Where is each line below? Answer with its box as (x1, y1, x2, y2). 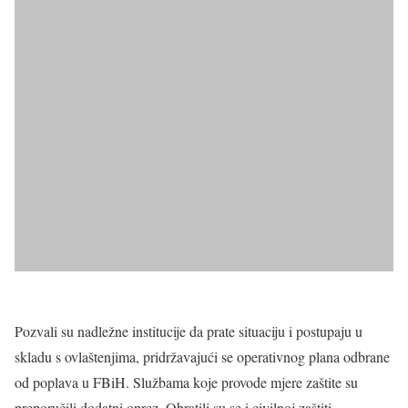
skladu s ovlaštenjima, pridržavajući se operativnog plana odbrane (15, 347, 390, 367)
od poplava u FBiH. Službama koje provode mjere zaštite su (15, 372, 358, 393)
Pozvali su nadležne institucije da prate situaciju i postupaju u (15, 321, 362, 342)
